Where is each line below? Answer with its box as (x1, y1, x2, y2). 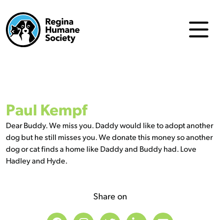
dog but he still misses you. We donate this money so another (6, 131, 213, 142)
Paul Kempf (6, 98, 87, 119)
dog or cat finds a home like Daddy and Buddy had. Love (6, 143, 196, 154)
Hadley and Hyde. (6, 155, 68, 165)
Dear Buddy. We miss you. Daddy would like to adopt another (6, 119, 213, 130)
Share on (93, 190, 127, 201)
